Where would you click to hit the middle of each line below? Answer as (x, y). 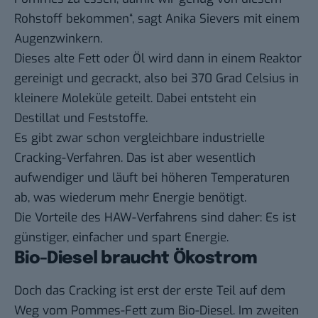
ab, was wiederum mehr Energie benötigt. (130, 197)
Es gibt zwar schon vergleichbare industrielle (139, 138)
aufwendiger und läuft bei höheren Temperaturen (152, 177)
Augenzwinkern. (58, 38)
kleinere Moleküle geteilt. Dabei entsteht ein (135, 98)
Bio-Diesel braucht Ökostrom (136, 258)
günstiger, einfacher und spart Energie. (121, 237)
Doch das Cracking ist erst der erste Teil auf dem (150, 291)
